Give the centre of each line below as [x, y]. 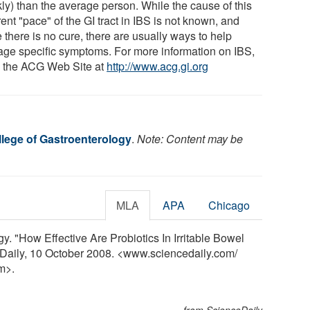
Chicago [229, 205]
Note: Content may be [190, 138]
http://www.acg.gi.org [158, 66]
